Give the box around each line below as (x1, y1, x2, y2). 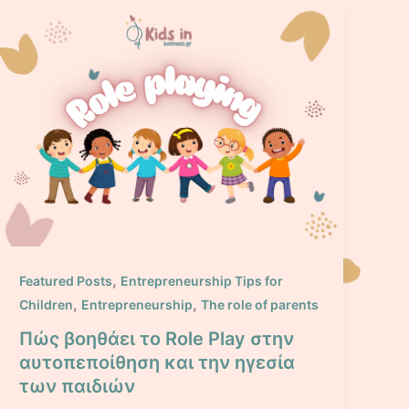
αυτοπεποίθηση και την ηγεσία (19, 351, 296, 374)
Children (19, 296, 74, 312)
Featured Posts (19, 272, 113, 288)
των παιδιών (19, 375, 136, 398)
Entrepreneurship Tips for (121, 272, 284, 288)
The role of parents (201, 296, 320, 312)
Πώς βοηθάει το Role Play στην (19, 328, 295, 351)
